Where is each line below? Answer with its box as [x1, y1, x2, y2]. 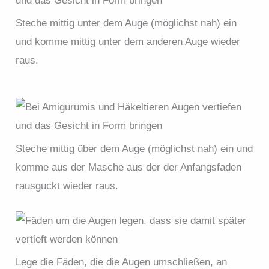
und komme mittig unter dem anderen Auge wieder [16, 35, 241, 47]
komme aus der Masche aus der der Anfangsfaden [16, 161, 242, 173]
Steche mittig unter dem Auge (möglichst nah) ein [16, 17, 237, 29]
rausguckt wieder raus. [16, 180, 119, 192]
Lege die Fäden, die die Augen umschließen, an [16, 256, 228, 268]
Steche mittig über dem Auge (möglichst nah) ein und [16, 142, 253, 154]
